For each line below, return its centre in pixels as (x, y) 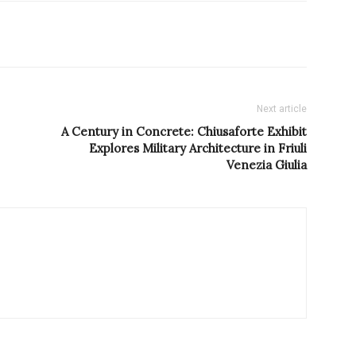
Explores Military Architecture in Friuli (198, 149)
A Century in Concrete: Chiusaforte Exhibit (184, 132)
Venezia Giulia (267, 165)
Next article (282, 109)
